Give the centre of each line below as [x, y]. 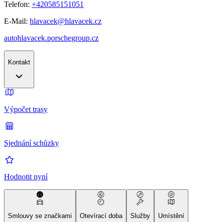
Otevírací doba [101, 216]
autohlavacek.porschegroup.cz [51, 38]
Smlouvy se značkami [40, 216]
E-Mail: [17, 21]
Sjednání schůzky [31, 143]
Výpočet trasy [26, 110]
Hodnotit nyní [26, 177]
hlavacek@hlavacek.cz [66, 21]
